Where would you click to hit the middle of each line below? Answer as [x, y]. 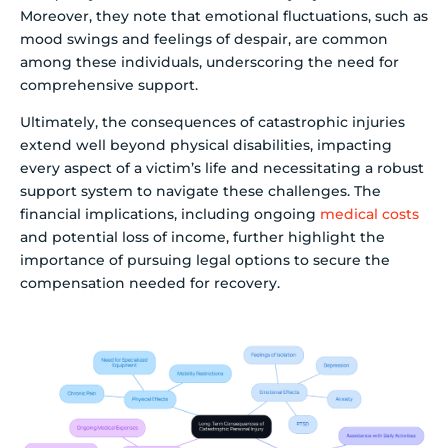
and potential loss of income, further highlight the [202, 237]
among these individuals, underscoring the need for [209, 61]
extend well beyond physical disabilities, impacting [206, 145]
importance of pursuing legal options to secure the [205, 260]
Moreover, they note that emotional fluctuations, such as [224, 15]
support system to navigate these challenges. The [200, 191]
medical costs [369, 214]
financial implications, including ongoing [170, 214]
